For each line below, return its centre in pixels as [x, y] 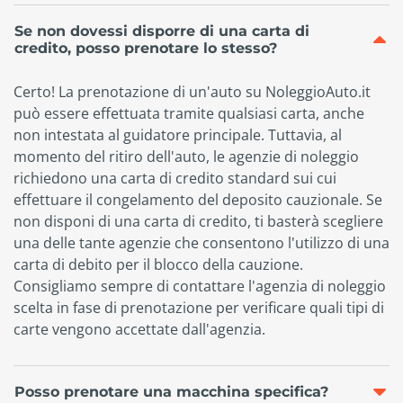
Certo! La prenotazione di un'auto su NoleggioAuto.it [192, 92]
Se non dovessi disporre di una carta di [162, 31]
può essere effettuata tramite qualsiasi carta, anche [189, 114]
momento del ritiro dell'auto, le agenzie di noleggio [186, 157]
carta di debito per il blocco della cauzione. [158, 265]
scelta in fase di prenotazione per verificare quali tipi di [199, 308]
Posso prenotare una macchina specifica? [171, 392]
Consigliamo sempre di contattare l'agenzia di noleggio [200, 287]
